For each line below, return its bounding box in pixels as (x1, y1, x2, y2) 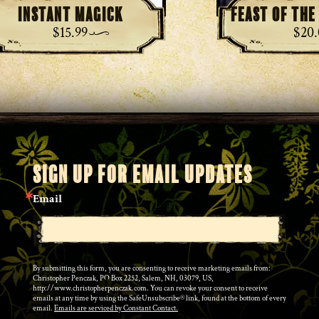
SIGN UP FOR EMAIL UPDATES (33, 160, 253, 189)
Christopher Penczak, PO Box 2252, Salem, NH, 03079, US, (33, 273, 214, 283)
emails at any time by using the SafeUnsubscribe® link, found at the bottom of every (33, 293, 286, 303)
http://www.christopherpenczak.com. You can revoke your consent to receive (33, 283, 268, 293)
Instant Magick (17, 3, 123, 26)
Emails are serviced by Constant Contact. (54, 303, 178, 313)
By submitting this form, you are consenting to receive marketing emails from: (33, 263, 271, 273)
